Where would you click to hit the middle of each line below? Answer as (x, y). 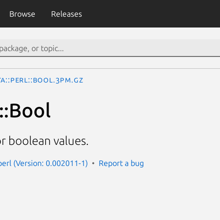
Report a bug (121, 163)
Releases (66, 14)
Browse (22, 14)
